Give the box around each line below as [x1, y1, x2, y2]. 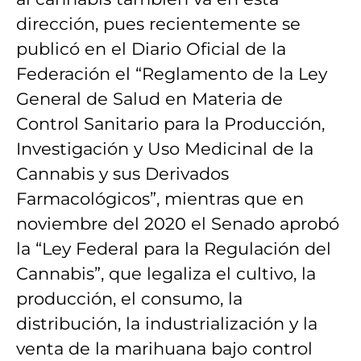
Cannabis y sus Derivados [16, 163, 229, 184]
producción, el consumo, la [16, 288, 243, 309]
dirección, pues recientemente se [16, 13, 301, 34]
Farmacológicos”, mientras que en [16, 188, 304, 209]
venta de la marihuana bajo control [16, 338, 313, 359]
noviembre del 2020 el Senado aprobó [16, 213, 339, 234]
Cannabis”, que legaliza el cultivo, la [16, 263, 316, 284]
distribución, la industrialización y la [16, 313, 317, 334]
